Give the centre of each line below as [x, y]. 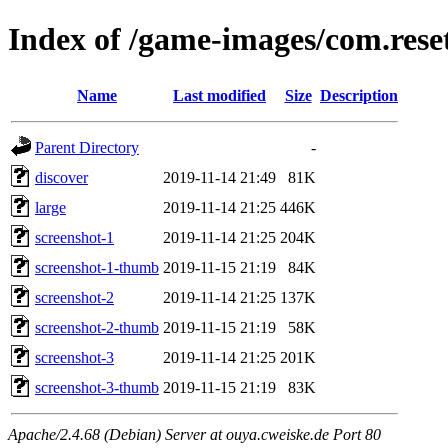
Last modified [219, 95]
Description [359, 95]
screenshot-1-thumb [97, 267]
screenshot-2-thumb [97, 327]
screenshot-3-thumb [97, 387]
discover [61, 177]
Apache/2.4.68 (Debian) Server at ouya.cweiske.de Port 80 [194, 434]
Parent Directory [87, 147]
